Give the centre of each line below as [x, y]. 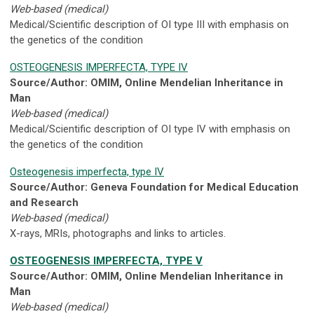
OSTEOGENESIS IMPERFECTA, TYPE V [106, 261]
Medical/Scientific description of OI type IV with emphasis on [150, 129]
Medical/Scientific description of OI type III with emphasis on [149, 25]
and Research [44, 203]
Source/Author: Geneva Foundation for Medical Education [154, 187]
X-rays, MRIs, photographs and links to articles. [118, 234]
